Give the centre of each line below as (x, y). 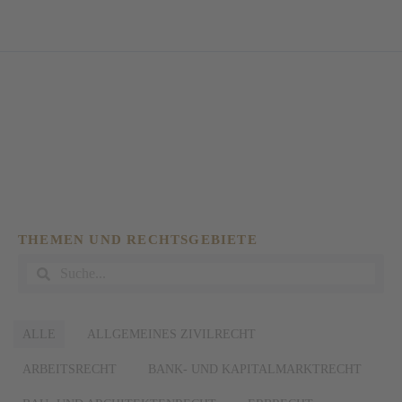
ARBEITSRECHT (70, 369)
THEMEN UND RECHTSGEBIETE (138, 240)
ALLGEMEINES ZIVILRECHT (171, 334)
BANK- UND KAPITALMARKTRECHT (255, 369)
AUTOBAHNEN (122, 158)
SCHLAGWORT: (125, 121)
